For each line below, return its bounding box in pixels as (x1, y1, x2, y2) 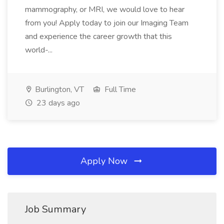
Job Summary (25, 202, 86, 216)
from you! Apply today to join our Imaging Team (25, 17, 188, 28)
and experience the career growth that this (25, 31, 172, 42)
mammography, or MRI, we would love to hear (25, 4, 184, 15)
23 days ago (34, 97, 80, 108)
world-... (25, 44, 54, 55)
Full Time (102, 84, 136, 95)
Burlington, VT (33, 84, 84, 95)
